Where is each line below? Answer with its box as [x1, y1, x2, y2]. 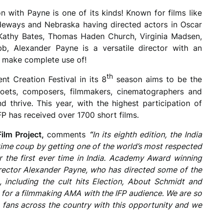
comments [46, 130, 89, 139]
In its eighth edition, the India [92, 130, 202, 139]
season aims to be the [112, 74, 202, 84]
